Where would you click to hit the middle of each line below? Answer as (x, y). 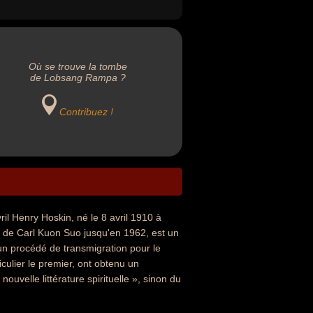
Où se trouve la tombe (78, 66)
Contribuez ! (87, 112)
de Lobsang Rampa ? (78, 78)
